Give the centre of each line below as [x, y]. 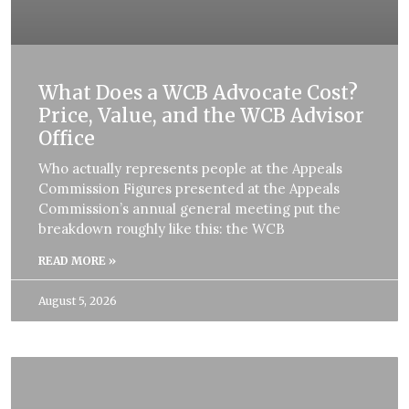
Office [67, 139]
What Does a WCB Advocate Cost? [198, 93]
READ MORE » [77, 261]
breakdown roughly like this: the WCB [162, 229]
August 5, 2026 [78, 301]
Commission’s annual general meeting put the [189, 209]
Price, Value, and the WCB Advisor [201, 116]
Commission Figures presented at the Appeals [189, 189]
